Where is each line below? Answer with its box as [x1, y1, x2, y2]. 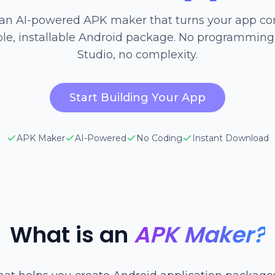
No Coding [136, 133, 182, 144]
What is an [10, 219, 128, 250]
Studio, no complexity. [77, 48, 198, 61]
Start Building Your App [69, 91, 206, 104]
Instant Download [192, 133, 269, 144]
